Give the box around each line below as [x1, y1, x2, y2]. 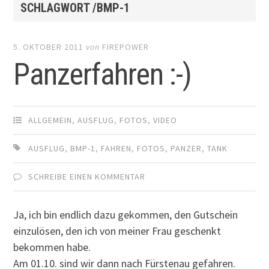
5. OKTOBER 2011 [13, 41, 84, 53]
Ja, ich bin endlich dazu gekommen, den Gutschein [13, 207, 238, 222]
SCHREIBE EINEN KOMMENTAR [28, 171, 146, 183]
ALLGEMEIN [28, 115, 73, 126]
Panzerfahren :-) [13, 57, 192, 92]
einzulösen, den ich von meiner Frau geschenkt [13, 223, 222, 238]
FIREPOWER [102, 41, 150, 53]
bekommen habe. [13, 240, 91, 254]
